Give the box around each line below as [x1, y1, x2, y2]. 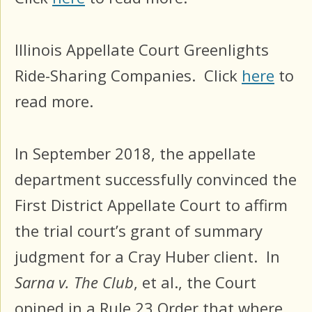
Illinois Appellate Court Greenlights [15, 39, 269, 61]
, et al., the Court [134, 271, 256, 292]
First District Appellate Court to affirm [15, 194, 288, 215]
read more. [15, 91, 93, 112]
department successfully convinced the [15, 168, 297, 189]
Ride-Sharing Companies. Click [15, 65, 242, 86]
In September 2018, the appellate [15, 142, 256, 164]
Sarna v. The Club [15, 271, 134, 292]
